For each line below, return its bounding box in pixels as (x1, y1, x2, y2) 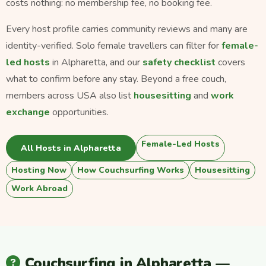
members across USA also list (6, 89, 134, 103)
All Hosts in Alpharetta (21, 142, 121, 154)
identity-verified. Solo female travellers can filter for (6, 39, 221, 53)
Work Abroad (11, 183, 68, 195)
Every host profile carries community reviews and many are (6, 23, 248, 36)
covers (216, 56, 245, 69)
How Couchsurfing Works (77, 164, 184, 176)
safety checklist (142, 56, 216, 69)
